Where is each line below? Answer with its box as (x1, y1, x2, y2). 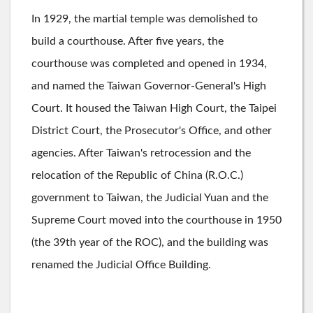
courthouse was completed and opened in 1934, (31, 58, 267, 69)
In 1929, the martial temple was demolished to (31, 13, 258, 24)
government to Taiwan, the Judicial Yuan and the (31, 192, 268, 203)
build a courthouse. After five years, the (31, 36, 224, 47)
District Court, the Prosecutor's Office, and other (31, 125, 272, 136)
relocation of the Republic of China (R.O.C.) (31, 170, 243, 181)
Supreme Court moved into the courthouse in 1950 (31, 214, 282, 226)
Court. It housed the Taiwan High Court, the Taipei (31, 103, 277, 114)
